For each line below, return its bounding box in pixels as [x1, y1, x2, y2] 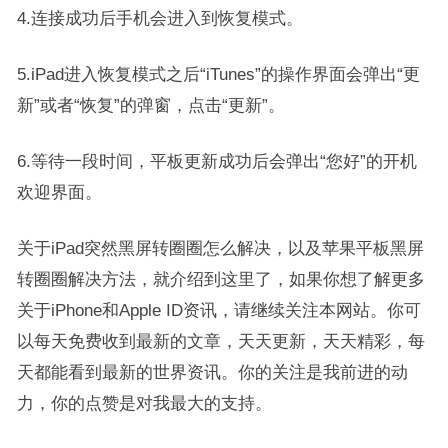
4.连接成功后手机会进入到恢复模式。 [16, 9, 303, 27]
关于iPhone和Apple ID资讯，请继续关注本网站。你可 [16, 301, 421, 319]
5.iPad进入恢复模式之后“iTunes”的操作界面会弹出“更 [16, 65, 420, 83]
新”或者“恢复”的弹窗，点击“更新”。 [16, 96, 285, 114]
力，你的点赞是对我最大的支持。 [16, 394, 272, 412]
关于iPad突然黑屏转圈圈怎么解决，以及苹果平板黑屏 [16, 239, 424, 257]
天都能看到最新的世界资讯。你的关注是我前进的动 [16, 363, 408, 381]
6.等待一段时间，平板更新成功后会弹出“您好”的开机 [16, 152, 417, 170]
